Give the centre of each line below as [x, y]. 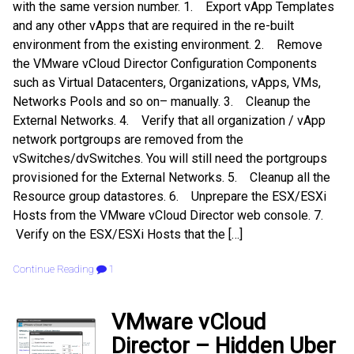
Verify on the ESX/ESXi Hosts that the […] [128, 235]
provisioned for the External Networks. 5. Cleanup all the [171, 178]
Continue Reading [53, 269]
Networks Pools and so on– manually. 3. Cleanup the [162, 102]
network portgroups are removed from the [128, 140]
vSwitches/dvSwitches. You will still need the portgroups [170, 159]
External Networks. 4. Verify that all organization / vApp [169, 121]
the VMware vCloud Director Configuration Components [165, 64]
